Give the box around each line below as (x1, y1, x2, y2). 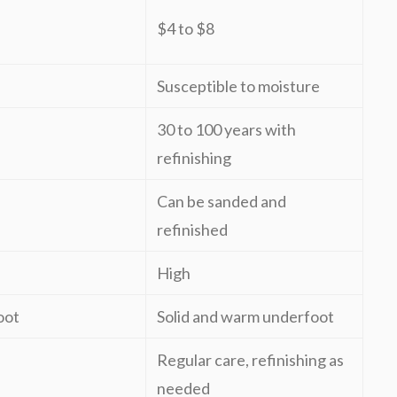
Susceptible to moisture (157, 76, 320, 96)
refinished (157, 220, 228, 239)
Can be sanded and (157, 191, 286, 211)
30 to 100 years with (157, 120, 296, 139)
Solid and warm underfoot (157, 307, 334, 326)
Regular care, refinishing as (157, 350, 344, 370)
